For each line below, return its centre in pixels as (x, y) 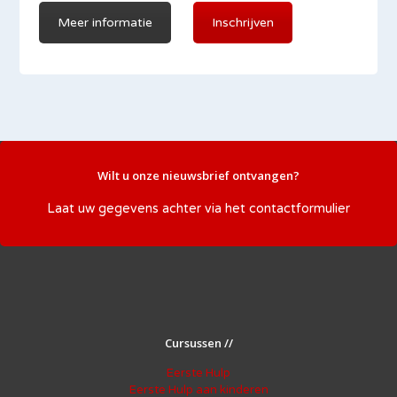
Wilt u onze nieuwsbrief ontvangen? (198, 175)
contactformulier (300, 209)
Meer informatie (105, 23)
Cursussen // (198, 343)
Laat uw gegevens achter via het (148, 209)
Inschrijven (243, 23)
